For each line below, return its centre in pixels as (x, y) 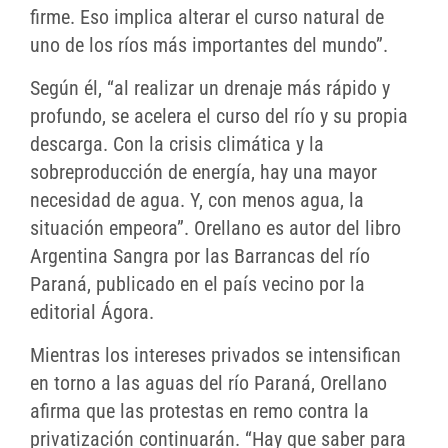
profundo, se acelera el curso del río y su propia (219, 116)
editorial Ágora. (92, 312)
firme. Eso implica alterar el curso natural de (207, 17)
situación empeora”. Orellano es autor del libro (215, 228)
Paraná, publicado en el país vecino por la (197, 284)
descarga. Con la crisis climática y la (177, 144)
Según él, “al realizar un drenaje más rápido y (210, 88)
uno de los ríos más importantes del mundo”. (209, 45)
